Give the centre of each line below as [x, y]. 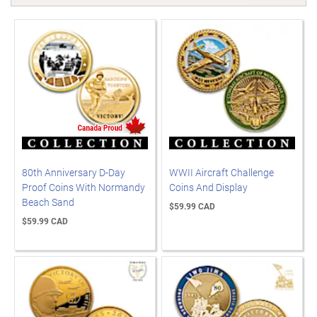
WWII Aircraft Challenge [221, 172]
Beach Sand [48, 202]
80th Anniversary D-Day [74, 172]
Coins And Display [208, 187]
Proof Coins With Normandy [83, 187]
